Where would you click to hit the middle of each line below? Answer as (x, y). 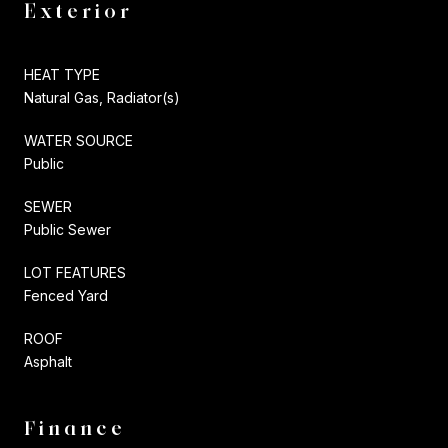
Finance (75, 427)
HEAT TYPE (62, 74)
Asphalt (48, 361)
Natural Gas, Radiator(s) (102, 97)
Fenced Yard (66, 295)
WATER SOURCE (78, 140)
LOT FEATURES (75, 272)
